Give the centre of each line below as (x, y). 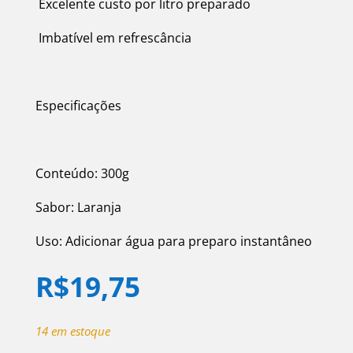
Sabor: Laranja (78, 208)
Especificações (78, 106)
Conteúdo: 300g (82, 174)
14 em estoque (72, 331)
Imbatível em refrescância (113, 38)
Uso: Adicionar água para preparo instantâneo (173, 242)
